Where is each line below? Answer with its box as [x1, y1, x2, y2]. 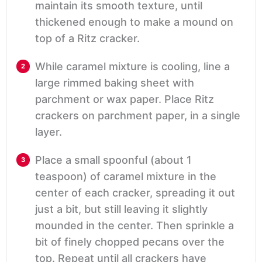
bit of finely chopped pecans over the [35, 235, 225, 248]
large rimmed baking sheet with [35, 76, 194, 89]
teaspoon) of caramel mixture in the [35, 170, 216, 182]
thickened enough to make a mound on [35, 15, 233, 28]
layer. [35, 125, 62, 138]
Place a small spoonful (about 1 [35, 153, 192, 166]
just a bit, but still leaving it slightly [35, 202, 208, 215]
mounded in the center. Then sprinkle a [35, 219, 234, 232]
